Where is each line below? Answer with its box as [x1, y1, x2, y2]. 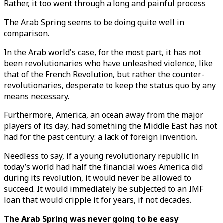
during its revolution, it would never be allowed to [4, 172, 191, 183]
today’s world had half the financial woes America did [4, 161, 203, 172]
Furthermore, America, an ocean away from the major [4, 110, 203, 120]
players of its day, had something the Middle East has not [4, 120, 217, 131]
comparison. [4, 28, 49, 39]
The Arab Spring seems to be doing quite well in [4, 17, 184, 28]
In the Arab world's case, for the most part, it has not [4, 47, 201, 58]
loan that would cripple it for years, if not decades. [4, 194, 191, 205]
